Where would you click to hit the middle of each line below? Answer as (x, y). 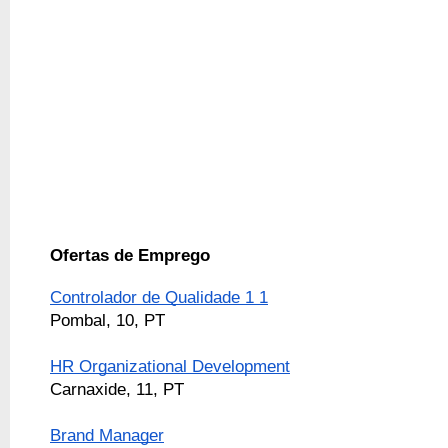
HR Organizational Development (170, 366)
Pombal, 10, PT (107, 320)
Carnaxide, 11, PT (117, 389)
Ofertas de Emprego (130, 254)
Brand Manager (107, 435)
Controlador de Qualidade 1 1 (159, 297)
